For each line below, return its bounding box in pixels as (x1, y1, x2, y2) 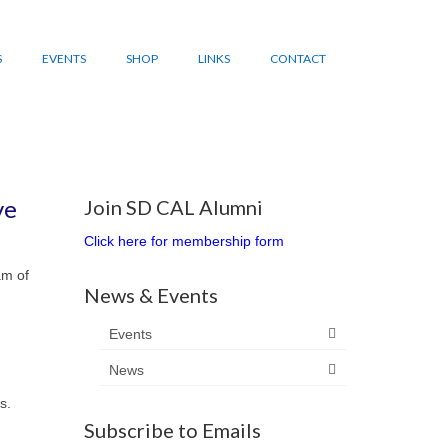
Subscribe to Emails (83, 417, 261, 442)
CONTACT (269, 51, 326, 66)
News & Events (83, 282, 218, 307)
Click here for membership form (83, 232, 284, 249)
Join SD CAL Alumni (83, 194, 263, 219)
